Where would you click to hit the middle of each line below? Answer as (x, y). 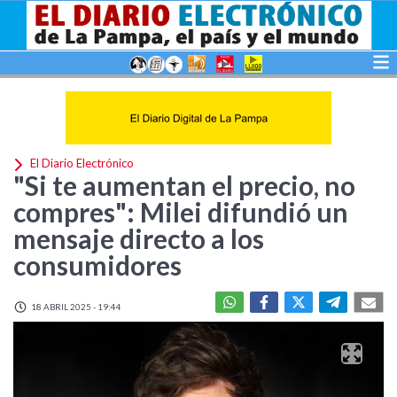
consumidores (97, 265)
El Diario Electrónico (81, 163)
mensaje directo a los (139, 238)
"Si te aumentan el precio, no (184, 185)
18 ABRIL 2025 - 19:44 (75, 307)
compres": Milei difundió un (181, 212)
